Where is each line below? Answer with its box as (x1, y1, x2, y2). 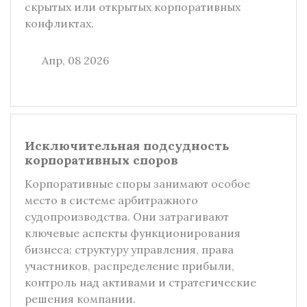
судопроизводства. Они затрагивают (25, 210, 229, 223)
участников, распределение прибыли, (25, 259, 234, 273)
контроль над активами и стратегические (25, 275, 256, 289)
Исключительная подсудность (25, 138, 229, 153)
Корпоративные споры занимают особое (25, 177, 250, 191)
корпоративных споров (25, 152, 178, 168)
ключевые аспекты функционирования (25, 226, 241, 240)
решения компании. (25, 292, 136, 306)
